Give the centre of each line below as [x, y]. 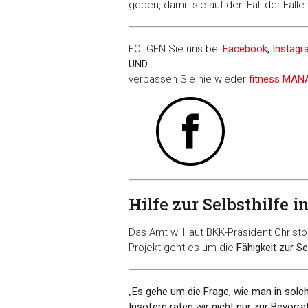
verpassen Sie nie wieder [189, 79]
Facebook [245, 49]
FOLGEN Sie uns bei [176, 49]
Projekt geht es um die [183, 248]
